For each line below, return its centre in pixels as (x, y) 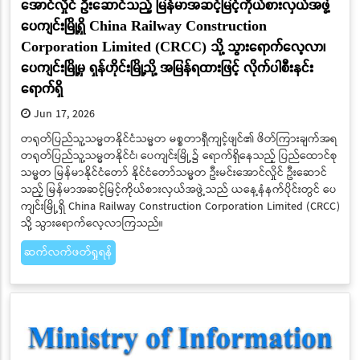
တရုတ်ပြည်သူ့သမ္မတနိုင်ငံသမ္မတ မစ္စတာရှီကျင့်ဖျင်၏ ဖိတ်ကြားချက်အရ (178, 139)
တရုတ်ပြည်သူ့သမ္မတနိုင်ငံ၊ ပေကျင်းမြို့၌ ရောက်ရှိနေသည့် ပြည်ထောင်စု (179, 156)
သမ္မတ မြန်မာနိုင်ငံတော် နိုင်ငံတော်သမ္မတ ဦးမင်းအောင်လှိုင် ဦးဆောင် (174, 173)
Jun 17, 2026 (62, 115)
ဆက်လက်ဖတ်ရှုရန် (68, 253)
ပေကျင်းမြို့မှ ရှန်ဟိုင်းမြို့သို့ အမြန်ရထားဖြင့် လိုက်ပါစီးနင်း (167, 67)
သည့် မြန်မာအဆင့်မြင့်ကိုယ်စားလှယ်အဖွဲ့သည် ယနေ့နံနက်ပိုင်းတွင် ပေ (178, 190)
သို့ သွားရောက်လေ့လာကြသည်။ (92, 224)
